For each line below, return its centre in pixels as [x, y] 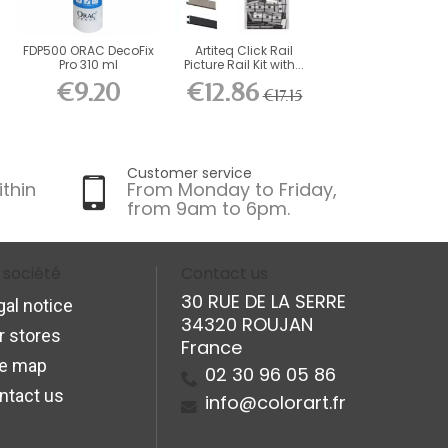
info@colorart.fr [275, 403]
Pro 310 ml [88, 64]
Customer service [189, 173]
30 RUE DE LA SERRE [263, 302]
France [211, 348]
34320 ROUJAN [247, 325]
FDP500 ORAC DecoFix [88, 50]
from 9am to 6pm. [208, 209]
